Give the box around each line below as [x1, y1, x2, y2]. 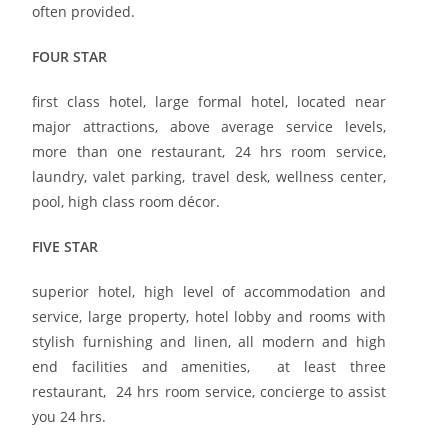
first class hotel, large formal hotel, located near [32, 91, 386, 111]
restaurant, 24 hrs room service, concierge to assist [32, 381, 386, 401]
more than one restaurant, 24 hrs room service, [32, 141, 386, 161]
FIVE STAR [32, 236, 99, 256]
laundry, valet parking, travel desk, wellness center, [32, 166, 386, 186]
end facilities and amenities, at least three [32, 356, 386, 376]
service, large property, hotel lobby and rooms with [32, 306, 386, 326]
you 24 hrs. [32, 406, 107, 426]
